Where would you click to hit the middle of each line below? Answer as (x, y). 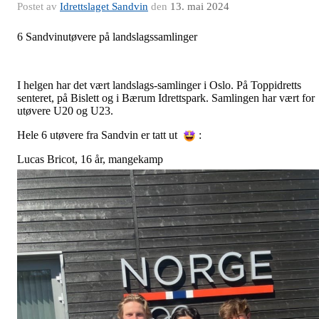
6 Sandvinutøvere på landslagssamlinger (107, 36)
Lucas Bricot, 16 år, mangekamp (90, 159)
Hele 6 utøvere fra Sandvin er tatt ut (99, 135)
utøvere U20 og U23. (67, 110)
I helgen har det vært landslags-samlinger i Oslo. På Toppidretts (159, 85)
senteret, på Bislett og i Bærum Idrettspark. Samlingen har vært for (166, 98)
